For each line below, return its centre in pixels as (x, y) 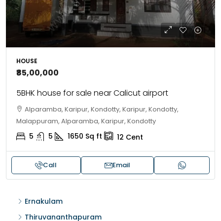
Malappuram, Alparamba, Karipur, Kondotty (86, 121)
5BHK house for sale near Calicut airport (92, 93)
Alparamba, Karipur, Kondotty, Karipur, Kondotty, (102, 109)
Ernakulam (44, 201)
